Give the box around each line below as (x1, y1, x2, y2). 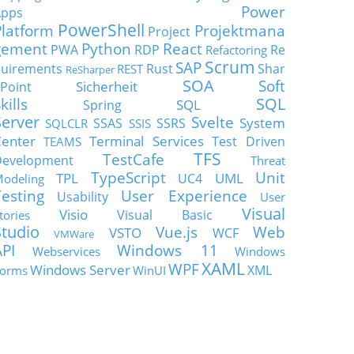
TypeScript (90, 168, 166, 187)
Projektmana (194, 21, 286, 40)
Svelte (190, 112, 234, 132)
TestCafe (103, 149, 164, 169)
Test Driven (212, 133, 285, 150)
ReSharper (65, 62, 115, 77)
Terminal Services (89, 131, 204, 150)
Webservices (32, 243, 100, 259)
